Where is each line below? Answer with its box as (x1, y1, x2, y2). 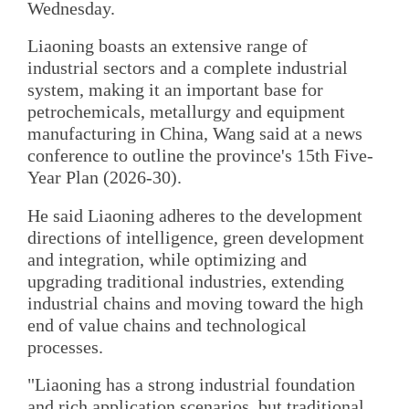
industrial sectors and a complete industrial (27, 58, 348, 79)
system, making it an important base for (27, 79, 323, 100)
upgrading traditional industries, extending (27, 270, 344, 291)
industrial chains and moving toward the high (27, 292, 363, 313)
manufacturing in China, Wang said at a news (27, 123, 362, 144)
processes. (27, 336, 103, 357)
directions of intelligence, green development (27, 226, 364, 247)
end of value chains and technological (27, 314, 307, 335)
